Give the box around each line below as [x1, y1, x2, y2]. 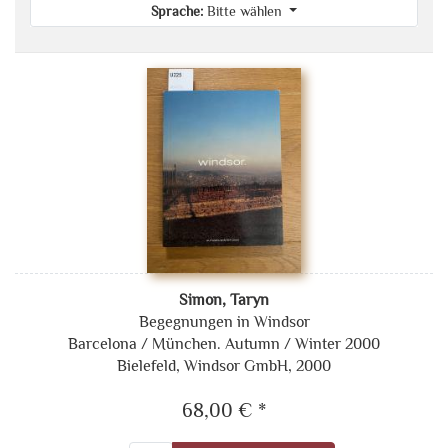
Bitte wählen [206, 3, 286, 19]
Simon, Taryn [179, 290, 269, 309]
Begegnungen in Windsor [138, 312, 310, 331]
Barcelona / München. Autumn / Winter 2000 [68, 334, 380, 353]
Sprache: [150, 3, 203, 19]
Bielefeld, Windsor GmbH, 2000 [117, 356, 331, 375]
